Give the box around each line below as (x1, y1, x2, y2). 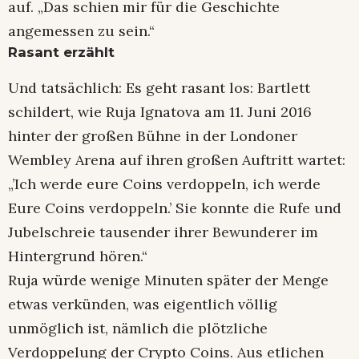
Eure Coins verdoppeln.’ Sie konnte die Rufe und (8, 198, 341, 217)
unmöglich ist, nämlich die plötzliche (8, 318, 268, 337)
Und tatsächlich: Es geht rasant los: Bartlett (8, 78, 310, 97)
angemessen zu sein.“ (8, 22, 155, 41)
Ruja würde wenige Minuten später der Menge (8, 270, 329, 289)
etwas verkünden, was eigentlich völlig (8, 294, 277, 313)
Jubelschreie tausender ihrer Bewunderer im (8, 222, 318, 241)
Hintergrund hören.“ (8, 246, 147, 265)
